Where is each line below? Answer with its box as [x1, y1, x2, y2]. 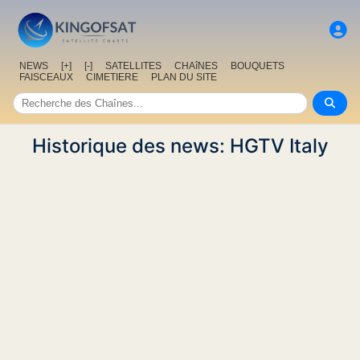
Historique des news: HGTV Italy [31, 134, 329, 158]
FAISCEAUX [19, 72, 73, 84]
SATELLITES [105, 60, 162, 72]
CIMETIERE [86, 72, 138, 84]
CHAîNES [174, 60, 218, 72]
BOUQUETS [231, 60, 284, 72]
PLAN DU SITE [151, 72, 217, 84]
